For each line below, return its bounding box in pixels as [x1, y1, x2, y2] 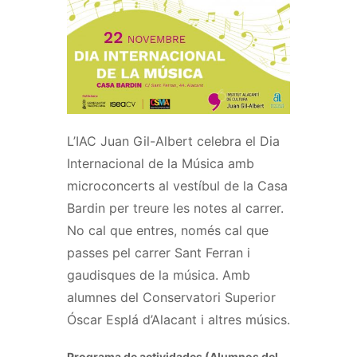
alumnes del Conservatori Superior [67, 288, 276, 305]
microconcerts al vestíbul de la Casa [67, 177, 288, 194]
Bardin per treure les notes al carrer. [67, 199, 284, 216]
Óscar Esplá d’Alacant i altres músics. [67, 311, 290, 328]
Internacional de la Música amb [67, 155, 254, 171]
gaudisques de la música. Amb [67, 266, 250, 283]
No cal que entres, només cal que [67, 222, 269, 238]
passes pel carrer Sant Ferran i [67, 244, 250, 261]
